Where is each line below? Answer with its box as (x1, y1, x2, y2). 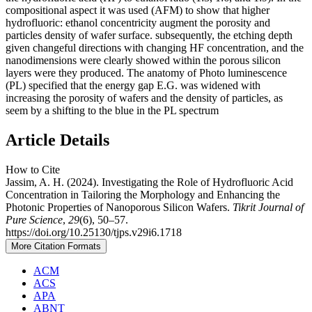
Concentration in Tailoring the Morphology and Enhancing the (6, 189, 280, 201)
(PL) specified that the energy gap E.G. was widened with (6, 79, 260, 92)
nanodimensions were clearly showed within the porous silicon (6, 54, 281, 67)
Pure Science (6, 214, 63, 226)
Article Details (6, 131, 109, 150)
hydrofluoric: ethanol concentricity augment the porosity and (6, 17, 270, 29)
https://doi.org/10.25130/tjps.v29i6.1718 (6, 226, 182, 239)
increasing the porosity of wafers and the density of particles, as (6, 92, 283, 104)
